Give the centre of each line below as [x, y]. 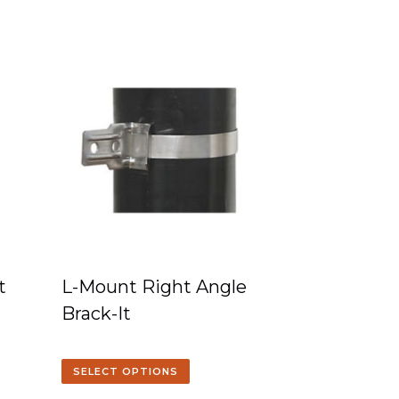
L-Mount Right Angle [155, 287]
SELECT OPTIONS [126, 371]
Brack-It [97, 313]
